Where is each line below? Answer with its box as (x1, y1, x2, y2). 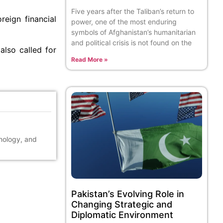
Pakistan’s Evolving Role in (71, 188, 185, 199)
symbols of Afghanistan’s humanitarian (71, 28, 196, 37)
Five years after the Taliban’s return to (71, 7, 195, 16)
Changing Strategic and (71, 199, 173, 210)
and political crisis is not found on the (71, 38, 192, 47)
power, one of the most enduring (71, 17, 177, 26)
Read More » (71, 56, 109, 64)
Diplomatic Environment (71, 209, 174, 220)
